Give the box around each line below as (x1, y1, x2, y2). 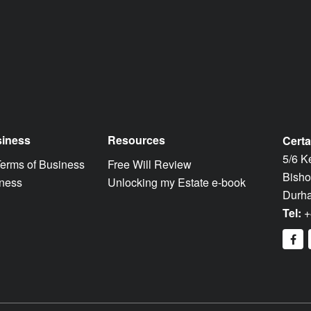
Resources (107, 131, 165, 148)
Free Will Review (107, 155, 192, 172)
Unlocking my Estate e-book (107, 174, 246, 190)
